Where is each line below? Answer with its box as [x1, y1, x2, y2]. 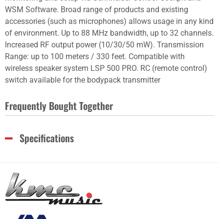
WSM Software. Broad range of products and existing [5, 5, 188, 14]
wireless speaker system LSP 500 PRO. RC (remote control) [5, 64, 207, 73]
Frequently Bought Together [5, 98, 113, 113]
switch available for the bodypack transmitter [5, 75, 160, 85]
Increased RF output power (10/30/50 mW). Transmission [5, 40, 204, 49]
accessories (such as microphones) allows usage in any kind [5, 17, 214, 26]
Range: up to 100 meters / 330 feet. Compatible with [5, 52, 185, 61]
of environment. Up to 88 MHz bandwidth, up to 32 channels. [5, 28, 214, 38]
